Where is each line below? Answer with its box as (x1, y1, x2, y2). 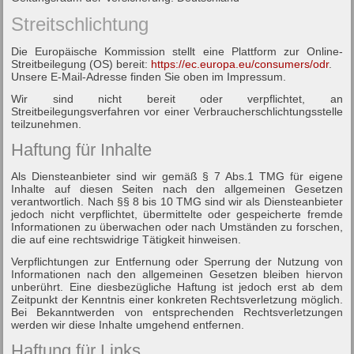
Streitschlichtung (11, 13, 149, 35)
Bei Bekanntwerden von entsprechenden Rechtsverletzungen (11, 305, 343, 318)
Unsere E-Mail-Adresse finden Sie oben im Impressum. (11, 70, 287, 83)
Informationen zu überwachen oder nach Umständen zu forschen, (11, 220, 343, 233)
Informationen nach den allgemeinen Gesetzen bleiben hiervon (11, 267, 343, 281)
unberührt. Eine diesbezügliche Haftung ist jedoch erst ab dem (11, 280, 343, 293)
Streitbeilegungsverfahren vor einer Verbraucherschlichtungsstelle (11, 104, 343, 118)
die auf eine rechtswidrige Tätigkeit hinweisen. (11, 232, 242, 246)
